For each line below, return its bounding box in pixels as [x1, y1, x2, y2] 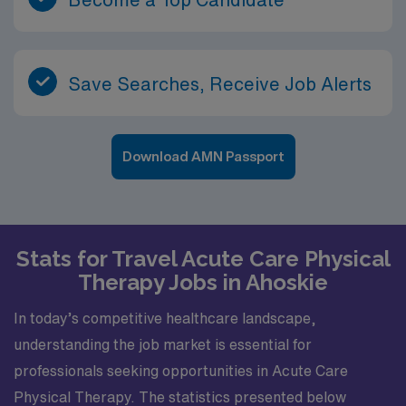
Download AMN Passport [121, 149, 285, 163]
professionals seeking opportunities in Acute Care [14, 363, 348, 378]
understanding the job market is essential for [14, 337, 312, 352]
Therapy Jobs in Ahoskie [78, 268, 328, 295]
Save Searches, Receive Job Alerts [68, 73, 372, 93]
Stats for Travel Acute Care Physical [15, 245, 391, 272]
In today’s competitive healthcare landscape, [14, 311, 316, 325]
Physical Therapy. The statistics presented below [14, 390, 346, 404]
